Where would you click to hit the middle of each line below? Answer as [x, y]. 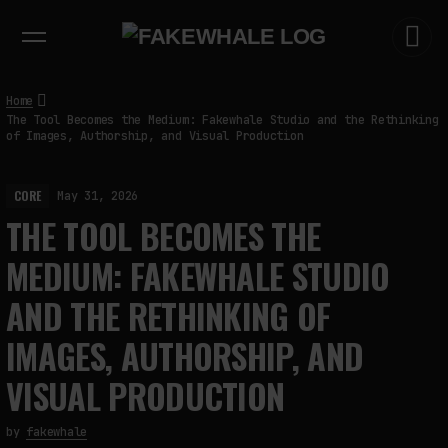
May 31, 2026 [98, 196]
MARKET [348, 18]
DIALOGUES [149, 18]
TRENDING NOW [70, 39]
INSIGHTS [227, 18]
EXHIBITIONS [64, 18]
